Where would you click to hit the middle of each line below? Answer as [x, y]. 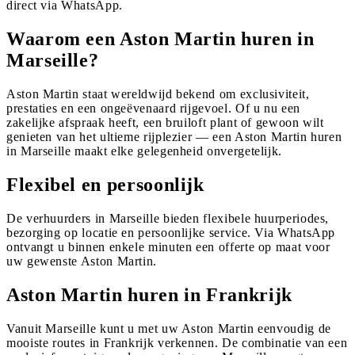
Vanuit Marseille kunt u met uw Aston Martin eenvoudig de [169, 328]
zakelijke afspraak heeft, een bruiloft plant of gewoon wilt [165, 122]
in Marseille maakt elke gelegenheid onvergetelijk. [145, 151]
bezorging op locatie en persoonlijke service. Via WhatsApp [171, 232]
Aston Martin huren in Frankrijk [149, 294]
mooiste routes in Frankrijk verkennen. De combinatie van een [177, 342]
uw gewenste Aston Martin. [82, 261]
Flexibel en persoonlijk [105, 184]
